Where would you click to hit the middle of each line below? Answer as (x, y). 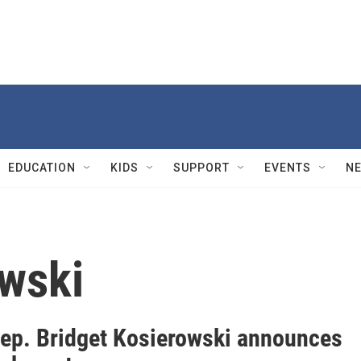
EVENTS (288, 168)
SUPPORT (201, 168)
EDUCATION (42, 168)
